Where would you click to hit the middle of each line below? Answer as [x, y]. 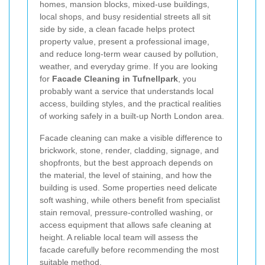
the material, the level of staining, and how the [126, 175]
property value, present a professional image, [125, 41]
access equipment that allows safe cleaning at [125, 225]
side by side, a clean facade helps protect [117, 29]
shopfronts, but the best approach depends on [126, 163]
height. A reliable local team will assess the [119, 237]
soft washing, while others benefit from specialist [130, 200]
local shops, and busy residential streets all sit [125, 17]
